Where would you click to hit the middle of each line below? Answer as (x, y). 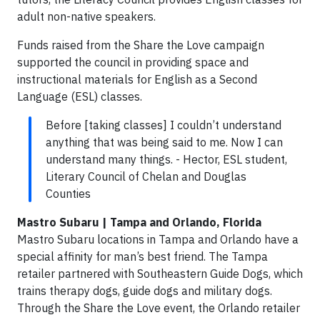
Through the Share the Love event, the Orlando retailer (159, 307)
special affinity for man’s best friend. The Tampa (142, 256)
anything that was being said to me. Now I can (164, 142)
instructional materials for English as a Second (137, 79)
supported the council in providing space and (133, 62)
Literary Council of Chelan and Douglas (146, 176)
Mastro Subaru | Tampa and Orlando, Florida (139, 222)
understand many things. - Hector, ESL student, (166, 159)
